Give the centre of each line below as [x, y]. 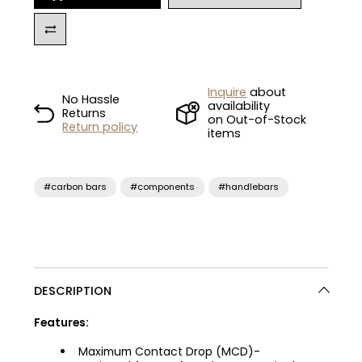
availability [239, 106]
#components [163, 187]
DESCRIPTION [73, 291]
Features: [62, 323]
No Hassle [91, 99]
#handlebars [249, 187]
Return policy [100, 126]
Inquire [227, 93]
